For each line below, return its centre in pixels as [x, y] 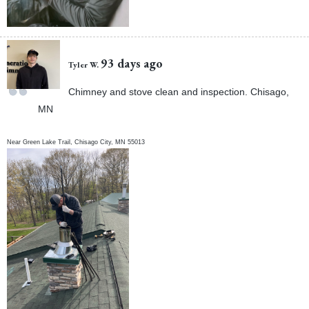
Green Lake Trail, [49, 142]
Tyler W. [84, 65]
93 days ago [132, 63]
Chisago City [93, 142]
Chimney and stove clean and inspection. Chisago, [179, 92]
